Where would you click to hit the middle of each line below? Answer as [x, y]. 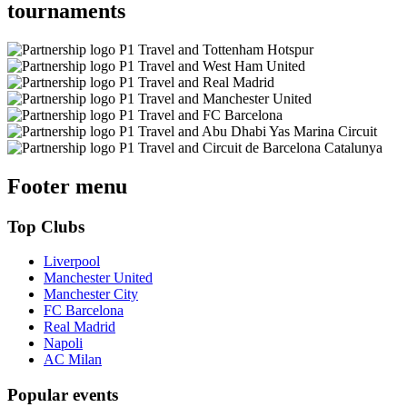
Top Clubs [46, 226]
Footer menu [67, 186]
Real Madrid [79, 327]
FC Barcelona [84, 311]
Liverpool [72, 262]
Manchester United [98, 278]
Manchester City [91, 294]
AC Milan [73, 360]
